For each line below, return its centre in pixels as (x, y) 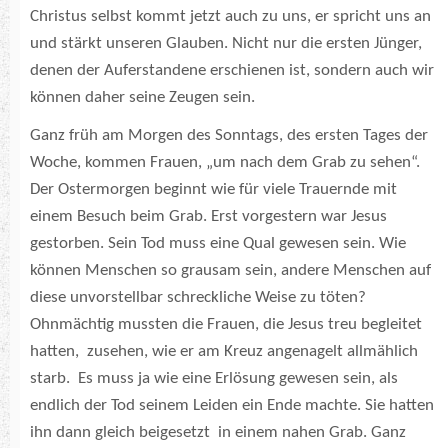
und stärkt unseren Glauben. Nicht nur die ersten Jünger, (226, 44)
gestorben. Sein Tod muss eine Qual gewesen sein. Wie (218, 244)
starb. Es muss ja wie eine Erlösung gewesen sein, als (214, 379)
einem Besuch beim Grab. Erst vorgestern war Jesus (208, 217)
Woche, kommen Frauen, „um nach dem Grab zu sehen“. (227, 163)
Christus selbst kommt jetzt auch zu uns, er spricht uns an (230, 17)
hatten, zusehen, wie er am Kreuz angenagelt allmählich (224, 352)
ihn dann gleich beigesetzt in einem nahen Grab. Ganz (218, 433)
